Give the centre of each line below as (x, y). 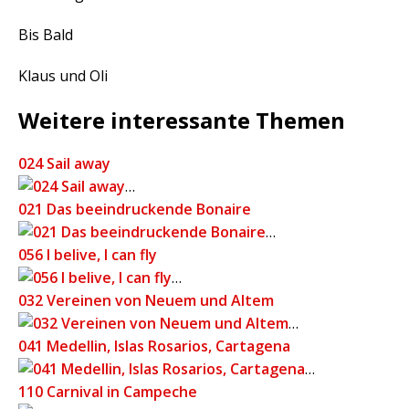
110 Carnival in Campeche (108, 392)
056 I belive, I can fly (88, 255)
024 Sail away (64, 164)
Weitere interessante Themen (182, 121)
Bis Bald (46, 35)
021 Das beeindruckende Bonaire (135, 210)
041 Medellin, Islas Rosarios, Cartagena (154, 346)
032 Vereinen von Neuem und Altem (146, 301)
